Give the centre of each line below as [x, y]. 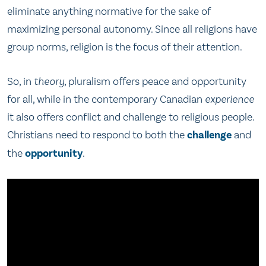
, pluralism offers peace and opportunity [155, 81]
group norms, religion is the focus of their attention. [125, 47]
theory [49, 81]
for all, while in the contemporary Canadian [106, 99]
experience [229, 99]
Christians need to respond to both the [97, 134]
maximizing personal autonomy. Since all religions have [132, 29]
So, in [20, 81]
